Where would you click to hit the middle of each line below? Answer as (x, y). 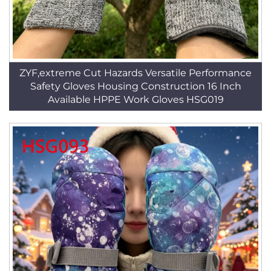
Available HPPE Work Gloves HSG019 (135, 100)
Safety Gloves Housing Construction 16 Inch (135, 86)
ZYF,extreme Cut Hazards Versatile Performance (135, 73)
